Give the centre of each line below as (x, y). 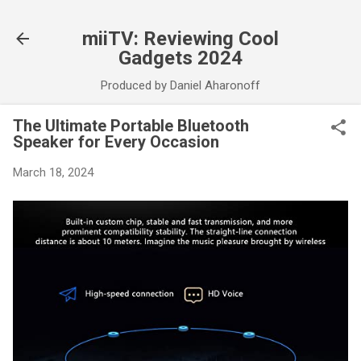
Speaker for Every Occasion (116, 142)
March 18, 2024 (53, 172)
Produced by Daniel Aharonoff (180, 85)
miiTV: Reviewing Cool (180, 39)
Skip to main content (180, 20)
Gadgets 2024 (180, 58)
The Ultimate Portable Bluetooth (131, 126)
